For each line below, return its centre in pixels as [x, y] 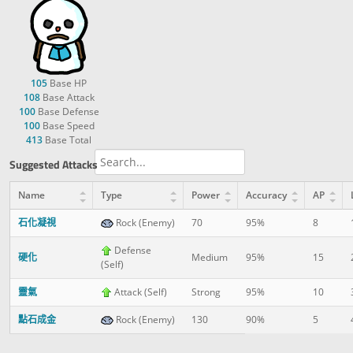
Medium [210, 257]
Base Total [67, 139]
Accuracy [266, 195]
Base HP [67, 83]
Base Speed [67, 125]
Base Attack [67, 97]
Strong [206, 292]
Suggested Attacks [54, 164]
